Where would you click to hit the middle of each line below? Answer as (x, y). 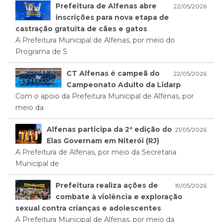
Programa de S (41, 52)
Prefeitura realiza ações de (107, 186)
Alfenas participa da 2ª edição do (110, 130)
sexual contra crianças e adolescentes (88, 208)
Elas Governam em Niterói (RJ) (103, 141)
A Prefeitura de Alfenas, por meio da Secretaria (96, 152)
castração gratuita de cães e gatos (81, 29)
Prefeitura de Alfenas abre (106, 6)
